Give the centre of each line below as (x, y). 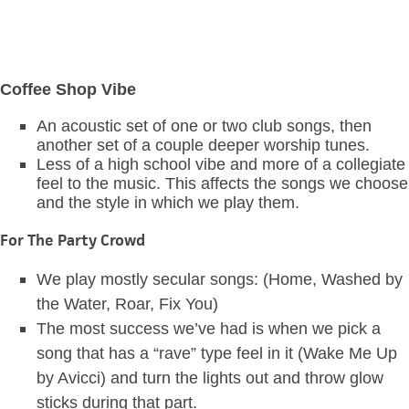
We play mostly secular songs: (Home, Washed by (220, 280)
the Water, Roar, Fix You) (130, 304)
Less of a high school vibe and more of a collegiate (221, 165)
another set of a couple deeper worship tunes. (203, 146)
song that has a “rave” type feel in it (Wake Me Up (217, 354)
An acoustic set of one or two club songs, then (204, 126)
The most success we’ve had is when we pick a (209, 329)
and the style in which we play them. (168, 203)
